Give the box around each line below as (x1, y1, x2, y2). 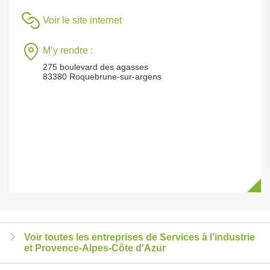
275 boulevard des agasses (43, 62, 148, 72)
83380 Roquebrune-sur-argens (43, 72, 162, 81)
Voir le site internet (43, 15, 122, 25)
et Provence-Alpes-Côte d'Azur (24, 243, 166, 253)
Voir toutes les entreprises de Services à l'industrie (24, 232, 255, 242)
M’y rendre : (43, 45, 93, 55)
